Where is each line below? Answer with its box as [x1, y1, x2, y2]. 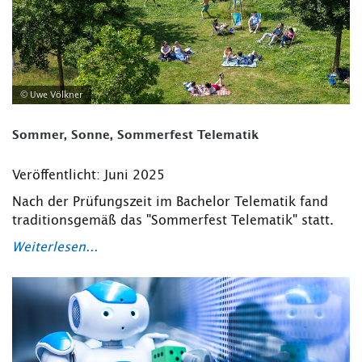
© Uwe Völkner [20, 90, 83, 100]
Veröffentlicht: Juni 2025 [12, 169, 165, 183]
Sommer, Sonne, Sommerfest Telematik [12, 129, 259, 142]
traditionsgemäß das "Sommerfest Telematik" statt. [12, 214, 334, 228]
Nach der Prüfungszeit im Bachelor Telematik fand [12, 196, 328, 209]
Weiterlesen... [12, 241, 98, 255]
